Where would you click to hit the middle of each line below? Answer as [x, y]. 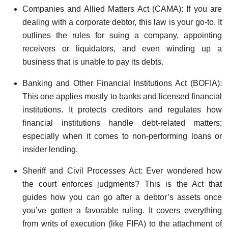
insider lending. [50, 149]
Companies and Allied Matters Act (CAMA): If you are [122, 9]
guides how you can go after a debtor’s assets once [122, 197]
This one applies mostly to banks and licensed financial [122, 96]
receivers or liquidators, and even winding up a [122, 48]
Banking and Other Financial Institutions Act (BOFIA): [122, 83]
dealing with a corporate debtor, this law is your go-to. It [122, 22]
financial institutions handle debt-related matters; [122, 123]
